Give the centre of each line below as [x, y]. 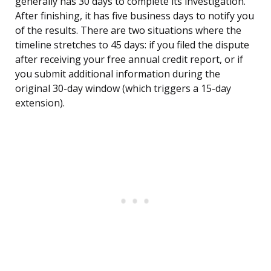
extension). [40, 103]
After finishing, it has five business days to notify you [135, 16]
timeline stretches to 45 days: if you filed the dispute [132, 45]
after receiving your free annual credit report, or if [129, 60]
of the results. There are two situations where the [128, 31]
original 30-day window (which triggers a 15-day [123, 89]
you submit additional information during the [118, 74]
